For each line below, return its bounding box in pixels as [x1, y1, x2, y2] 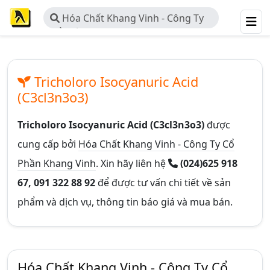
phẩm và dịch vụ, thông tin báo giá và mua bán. [17, 195, 233, 209]
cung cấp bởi [17, 137, 78, 151]
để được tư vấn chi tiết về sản [98, 176, 231, 189]
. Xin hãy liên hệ [96, 157, 168, 170]
